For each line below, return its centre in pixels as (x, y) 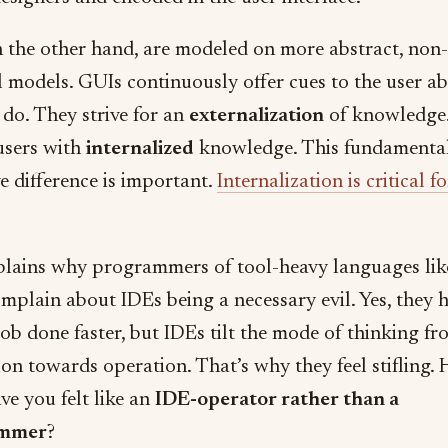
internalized (140, 149)
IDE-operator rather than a (277, 400)
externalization (256, 116)
